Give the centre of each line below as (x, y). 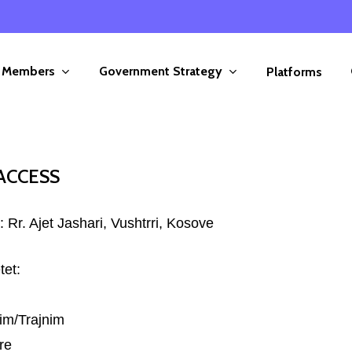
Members (28, 71)
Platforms (294, 72)
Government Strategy (161, 71)
